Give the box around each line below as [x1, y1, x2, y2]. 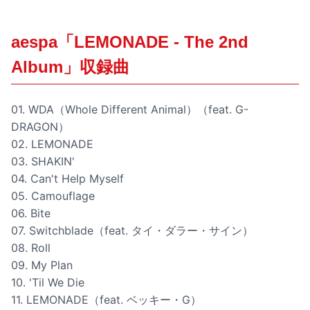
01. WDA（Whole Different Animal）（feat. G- [11, 102, 248, 117]
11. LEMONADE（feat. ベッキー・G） [11, 293, 201, 307]
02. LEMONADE [11, 137, 93, 152]
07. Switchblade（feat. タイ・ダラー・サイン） [11, 224, 253, 238]
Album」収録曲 [11, 57, 129, 77]
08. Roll [11, 241, 51, 255]
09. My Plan [11, 258, 73, 273]
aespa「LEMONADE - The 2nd [11, 33, 248, 52]
